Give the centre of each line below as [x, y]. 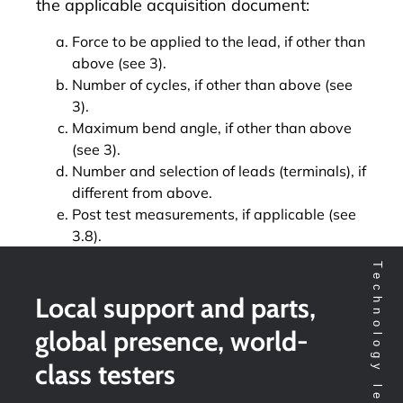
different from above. [142, 192]
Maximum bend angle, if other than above [212, 127]
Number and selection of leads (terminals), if [219, 170]
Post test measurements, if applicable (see [214, 214]
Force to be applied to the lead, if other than [219, 41]
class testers [105, 374]
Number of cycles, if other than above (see [212, 84]
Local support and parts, [175, 308]
